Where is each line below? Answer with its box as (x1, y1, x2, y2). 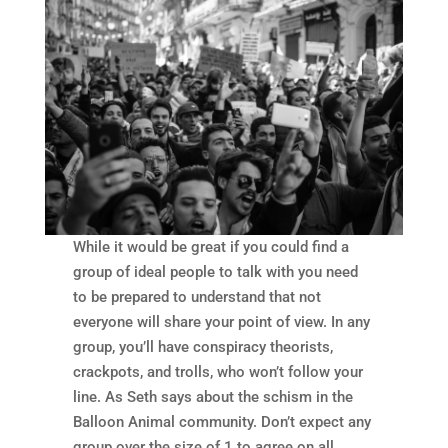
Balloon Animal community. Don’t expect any (73, 412, 372, 431)
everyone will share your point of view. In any (73, 312, 371, 331)
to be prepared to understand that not (73, 287, 322, 306)
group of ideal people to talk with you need (73, 262, 359, 281)
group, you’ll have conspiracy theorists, (73, 337, 334, 356)
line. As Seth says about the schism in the (73, 387, 354, 406)
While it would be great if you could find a (73, 237, 350, 256)
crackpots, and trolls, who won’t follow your (73, 362, 364, 381)
